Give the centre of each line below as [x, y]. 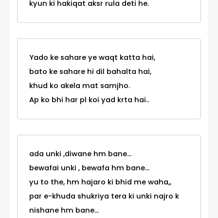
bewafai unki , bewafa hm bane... [89, 168]
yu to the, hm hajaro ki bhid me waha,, [100, 182]
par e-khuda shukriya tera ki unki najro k [104, 196]
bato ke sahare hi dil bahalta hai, [90, 72]
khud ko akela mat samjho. [80, 86]
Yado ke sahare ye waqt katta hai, [92, 58]
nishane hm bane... [64, 210]
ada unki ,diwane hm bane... [80, 154]
